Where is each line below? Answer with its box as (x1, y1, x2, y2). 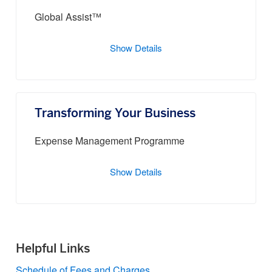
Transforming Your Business (35, 107, 195, 120)
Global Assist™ (35, 13, 101, 23)
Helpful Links (16, 243, 90, 256)
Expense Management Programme (35, 137, 185, 147)
